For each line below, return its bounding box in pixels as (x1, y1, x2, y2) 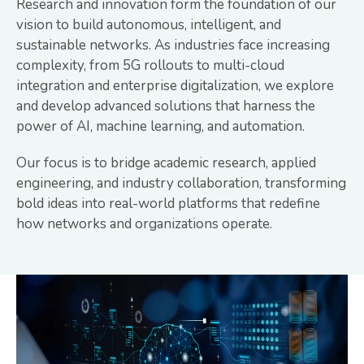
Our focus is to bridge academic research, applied (16, 154, 316, 172)
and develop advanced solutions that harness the (16, 97, 315, 115)
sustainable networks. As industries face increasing (16, 36, 330, 54)
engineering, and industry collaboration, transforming (16, 174, 346, 193)
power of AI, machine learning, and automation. (16, 117, 305, 136)
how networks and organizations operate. (16, 214, 272, 233)
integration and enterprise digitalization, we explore (16, 76, 334, 95)
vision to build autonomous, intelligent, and (16, 15, 281, 34)
